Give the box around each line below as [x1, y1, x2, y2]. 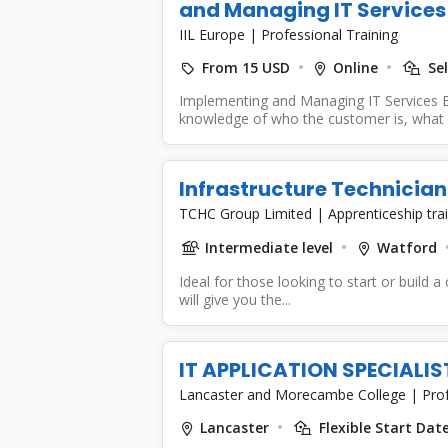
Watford [376, 237, 437, 257]
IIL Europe [178, 24, 249, 44]
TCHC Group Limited [178, 203, 316, 223]
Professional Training [260, 24, 398, 44]
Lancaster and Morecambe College [178, 384, 410, 404]
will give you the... [178, 289, 291, 309]
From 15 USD [201, 57, 290, 77]
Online [332, 57, 378, 77]
